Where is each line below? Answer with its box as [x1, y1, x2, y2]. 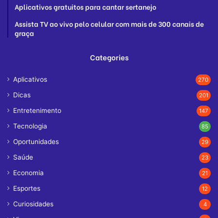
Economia [13, 169, 44, 177]
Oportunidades [13, 138, 59, 145]
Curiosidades [13, 200, 54, 208]
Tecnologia [13, 122, 47, 130]
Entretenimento [13, 107, 61, 114]
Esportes [13, 184, 40, 192]
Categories [90, 52, 128, 62]
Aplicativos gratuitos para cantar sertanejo [15, 1, 156, 12]
